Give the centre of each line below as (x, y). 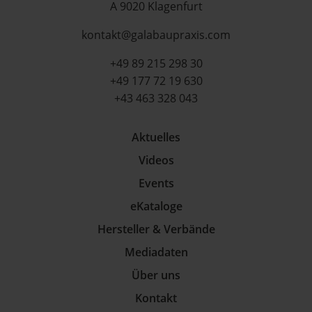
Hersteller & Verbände (156, 229)
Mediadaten (156, 252)
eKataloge (156, 206)
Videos (156, 160)
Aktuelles (156, 137)
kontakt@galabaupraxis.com (156, 35)
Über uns (156, 275)
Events (156, 183)
